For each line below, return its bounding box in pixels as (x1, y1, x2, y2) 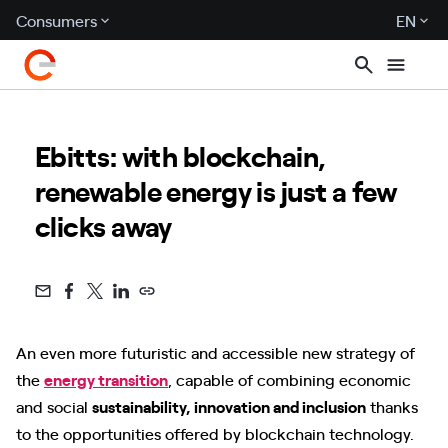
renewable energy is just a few (35, 170, 398, 210)
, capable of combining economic (168, 368, 411, 390)
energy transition (44, 368, 168, 390)
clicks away (35, 205, 172, 245)
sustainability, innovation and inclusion (92, 395, 366, 417)
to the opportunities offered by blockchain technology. (16, 422, 414, 444)
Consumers (16, 9, 97, 31)
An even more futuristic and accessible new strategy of (16, 341, 415, 363)
